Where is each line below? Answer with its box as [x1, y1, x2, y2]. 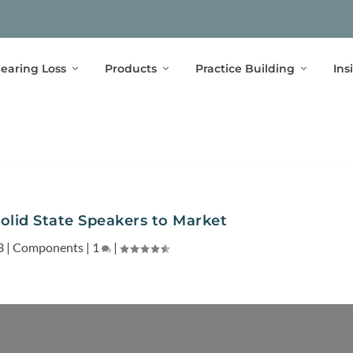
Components [12, 239, 84, 255]
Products [104, 61, 157, 76]
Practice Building [195, 61, 295, 76]
